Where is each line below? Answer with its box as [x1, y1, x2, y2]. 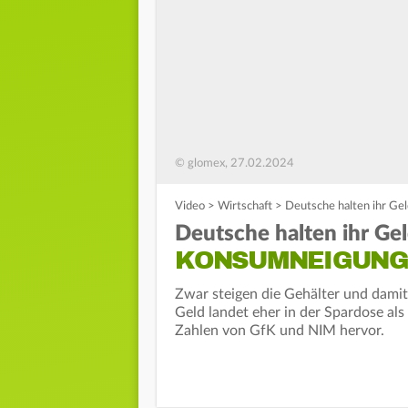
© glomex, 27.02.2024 [175, 158, 294, 170]
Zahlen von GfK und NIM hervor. [175, 323, 384, 339]
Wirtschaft [218, 200, 272, 213]
